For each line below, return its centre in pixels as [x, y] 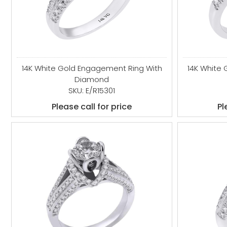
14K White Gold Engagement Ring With [92, 68]
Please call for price [92, 107]
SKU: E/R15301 [92, 90]
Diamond [92, 79]
